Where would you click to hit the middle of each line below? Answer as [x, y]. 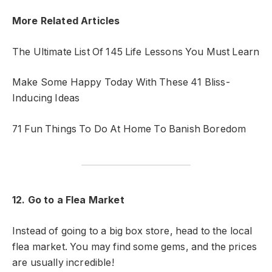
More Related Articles [66, 21]
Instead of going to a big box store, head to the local [132, 231]
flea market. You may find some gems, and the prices [135, 246]
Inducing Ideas [46, 98]
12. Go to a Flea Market [68, 200]
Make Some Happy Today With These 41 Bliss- [121, 83]
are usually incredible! [63, 262]
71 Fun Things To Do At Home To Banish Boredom [129, 129]
